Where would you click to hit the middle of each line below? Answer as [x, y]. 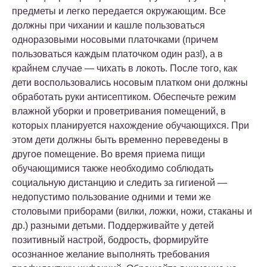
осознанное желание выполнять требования [111, 254]
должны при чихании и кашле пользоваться [108, 25]
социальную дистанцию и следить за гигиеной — [119, 182]
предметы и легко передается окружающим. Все [119, 11]
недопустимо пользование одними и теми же [111, 197]
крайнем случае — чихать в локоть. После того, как [125, 68]
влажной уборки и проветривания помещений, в [119, 111]
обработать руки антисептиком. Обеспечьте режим [124, 97]
